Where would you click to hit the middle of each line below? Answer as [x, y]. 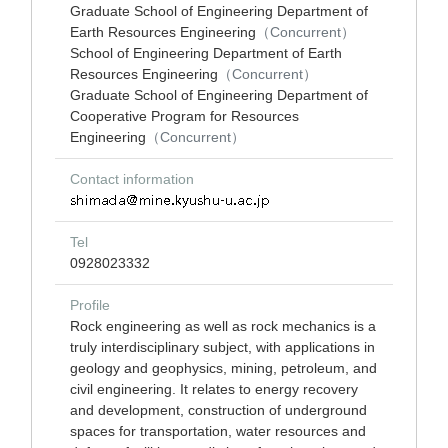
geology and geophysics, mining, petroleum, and [223, 368]
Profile [90, 305]
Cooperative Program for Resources [184, 116]
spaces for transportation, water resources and [218, 431]
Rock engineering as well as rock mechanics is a [223, 326]
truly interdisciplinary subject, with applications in [222, 347]
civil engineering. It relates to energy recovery [214, 389]
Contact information [132, 179]
